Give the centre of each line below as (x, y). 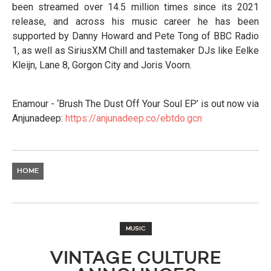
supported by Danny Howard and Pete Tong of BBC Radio (135, 36)
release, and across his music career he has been (135, 21)
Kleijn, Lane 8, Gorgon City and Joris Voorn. (102, 65)
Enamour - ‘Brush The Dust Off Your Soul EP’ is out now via (135, 104)
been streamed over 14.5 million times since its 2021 (135, 7)
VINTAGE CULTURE (135, 259)
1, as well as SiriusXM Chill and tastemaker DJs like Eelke (135, 51)
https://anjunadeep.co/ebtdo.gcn (134, 118)
